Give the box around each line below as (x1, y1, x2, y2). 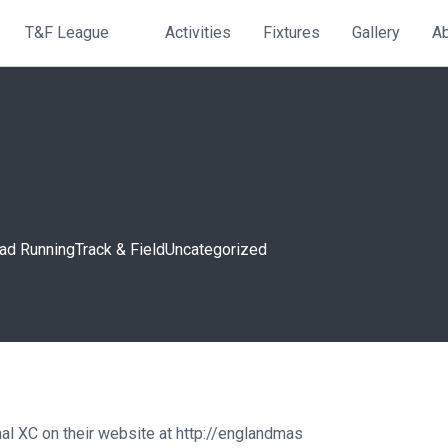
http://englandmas (176, 424, 303, 443)
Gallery (352, 23, 400, 42)
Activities (165, 23, 231, 42)
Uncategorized (165, 240, 267, 259)
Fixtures (263, 23, 320, 42)
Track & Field (75, 240, 165, 259)
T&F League (25, 23, 109, 42)
